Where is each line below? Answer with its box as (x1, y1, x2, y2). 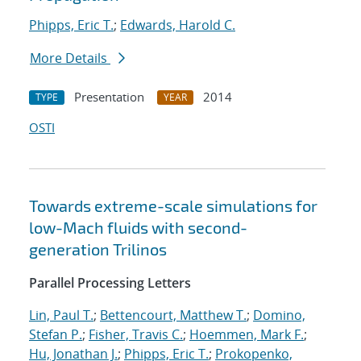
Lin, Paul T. (29, 306, 93, 325)
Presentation (74, 89, 144, 106)
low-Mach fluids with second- (29, 218, 247, 238)
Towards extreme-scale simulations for (29, 196, 317, 216)
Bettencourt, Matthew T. (100, 306, 247, 325)
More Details (30, 49, 110, 68)
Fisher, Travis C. (89, 326, 183, 344)
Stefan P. (29, 326, 82, 344)
